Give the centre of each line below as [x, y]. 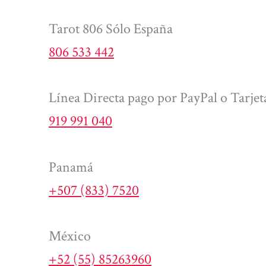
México [70, 236]
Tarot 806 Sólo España [111, 28]
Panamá [71, 167]
